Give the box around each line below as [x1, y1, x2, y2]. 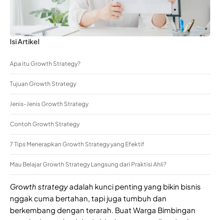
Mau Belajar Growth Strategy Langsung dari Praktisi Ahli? [10, 160, 166, 168]
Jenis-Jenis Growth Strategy [10, 100, 88, 108]
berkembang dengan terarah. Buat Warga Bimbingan [10, 205, 195, 215]
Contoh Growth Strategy [10, 120, 80, 128]
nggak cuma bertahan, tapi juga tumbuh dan [10, 193, 166, 203]
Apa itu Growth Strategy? [10, 59, 81, 67]
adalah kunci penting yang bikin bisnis [68, 181, 201, 191]
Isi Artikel [10, 36, 39, 46]
